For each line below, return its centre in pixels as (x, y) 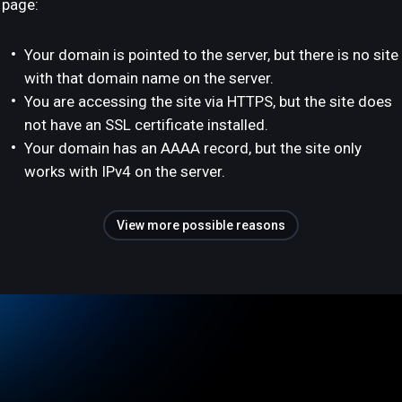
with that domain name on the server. (149, 78)
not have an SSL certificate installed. (146, 125)
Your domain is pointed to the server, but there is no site (211, 55)
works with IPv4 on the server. (125, 171)
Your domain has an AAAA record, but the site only (193, 148)
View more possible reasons (201, 225)
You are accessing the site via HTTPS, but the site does (208, 101)
